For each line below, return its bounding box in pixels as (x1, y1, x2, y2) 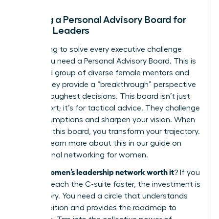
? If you (174, 168, 200, 176)
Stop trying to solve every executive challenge (18, 45, 182, 53)
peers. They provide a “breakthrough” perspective (18, 80, 196, 88)
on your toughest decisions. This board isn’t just (18, 92, 190, 100)
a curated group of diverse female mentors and (18, 68, 189, 77)
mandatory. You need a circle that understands (18, 192, 188, 200)
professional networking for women (18, 151, 146, 159)
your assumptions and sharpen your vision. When (18, 115, 195, 124)
